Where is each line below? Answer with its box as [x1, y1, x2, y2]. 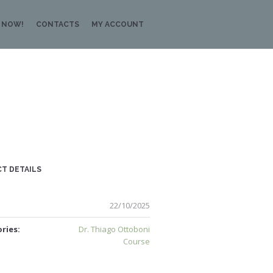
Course [122, 236, 150, 247]
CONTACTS [36, 20, 79, 29]
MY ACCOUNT [91, 20, 144, 29]
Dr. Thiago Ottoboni [78, 224, 150, 235]
